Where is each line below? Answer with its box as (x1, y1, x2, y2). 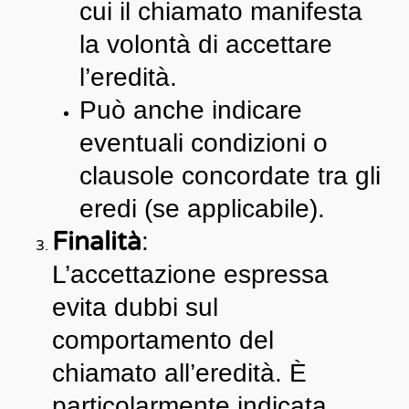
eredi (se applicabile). (79, 194, 325, 223)
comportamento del (51, 325, 274, 354)
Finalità (51, 225, 142, 257)
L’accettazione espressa (51, 259, 329, 288)
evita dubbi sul (51, 292, 218, 321)
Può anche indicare (79, 95, 302, 124)
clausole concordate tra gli (79, 161, 381, 190)
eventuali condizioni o (79, 128, 328, 157)
